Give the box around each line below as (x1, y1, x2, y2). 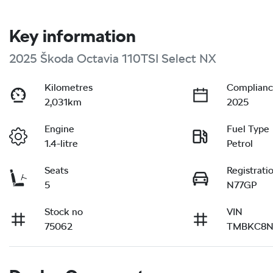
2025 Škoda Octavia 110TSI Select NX (9, 51, 216, 66)
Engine (44, 122, 75, 135)
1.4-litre (44, 137, 79, 149)
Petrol (227, 137, 253, 149)
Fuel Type (227, 122, 270, 135)
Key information (9, 25, 136, 46)
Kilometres (44, 81, 93, 93)
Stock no (44, 205, 83, 218)
